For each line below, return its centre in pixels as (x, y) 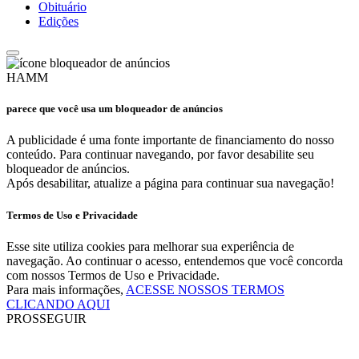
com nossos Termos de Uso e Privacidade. (113, 275)
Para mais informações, (66, 289)
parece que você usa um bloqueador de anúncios (115, 109)
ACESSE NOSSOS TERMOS (205, 289)
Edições (58, 21)
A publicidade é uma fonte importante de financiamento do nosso (170, 140)
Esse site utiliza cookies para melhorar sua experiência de (150, 246)
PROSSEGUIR (46, 318)
